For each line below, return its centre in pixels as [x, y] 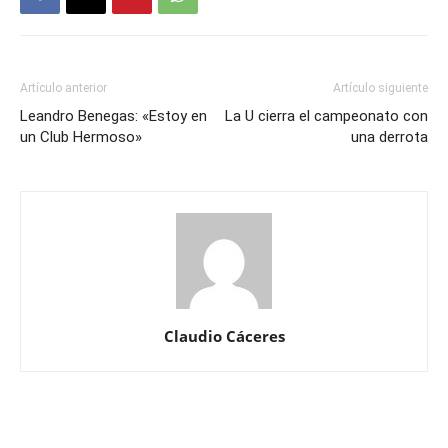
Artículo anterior [63, 87]
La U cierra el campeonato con [326, 115]
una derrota [389, 136]
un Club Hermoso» [81, 136]
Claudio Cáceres [224, 335]
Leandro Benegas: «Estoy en [113, 115]
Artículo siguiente [380, 87]
